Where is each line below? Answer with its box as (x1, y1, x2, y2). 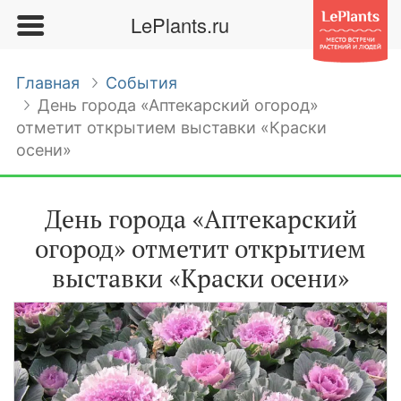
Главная (16, 73, 80, 92)
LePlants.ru (130, 11, 229, 38)
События (106, 73, 177, 92)
